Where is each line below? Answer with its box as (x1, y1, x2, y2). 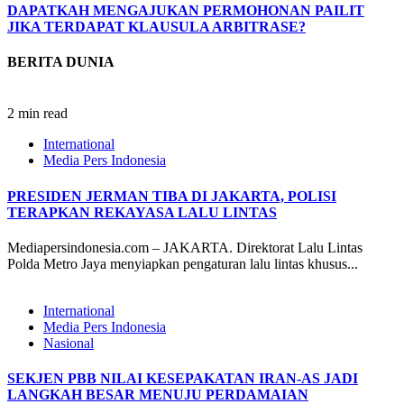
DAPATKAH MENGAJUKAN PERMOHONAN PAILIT (7, 2, 364, 18)
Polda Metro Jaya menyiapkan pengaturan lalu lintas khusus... (7, 255, 358, 271)
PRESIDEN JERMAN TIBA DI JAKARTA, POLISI (7, 188, 336, 204)
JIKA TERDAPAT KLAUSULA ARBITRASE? (7, 18, 306, 34)
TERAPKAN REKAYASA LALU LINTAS (7, 204, 277, 220)
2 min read (7, 106, 68, 122)
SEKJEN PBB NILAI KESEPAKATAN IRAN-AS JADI (7, 371, 358, 387)
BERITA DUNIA (7, 53, 115, 69)
